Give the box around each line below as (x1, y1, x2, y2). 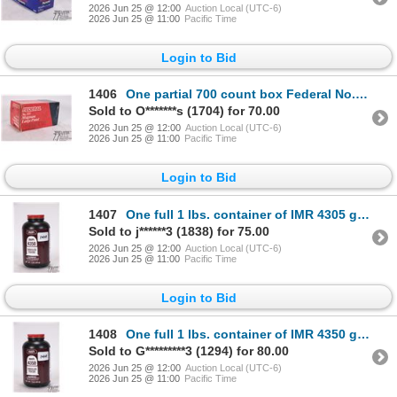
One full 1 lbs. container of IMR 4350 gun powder (126, 326, 357, 341)
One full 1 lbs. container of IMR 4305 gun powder (126, 206, 357, 222)
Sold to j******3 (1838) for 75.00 (89, 223, 269, 238)
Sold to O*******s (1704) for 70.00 (89, 104, 280, 119)
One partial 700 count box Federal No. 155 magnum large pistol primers (126, 87, 355, 102)
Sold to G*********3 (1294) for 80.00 (89, 343, 289, 358)
